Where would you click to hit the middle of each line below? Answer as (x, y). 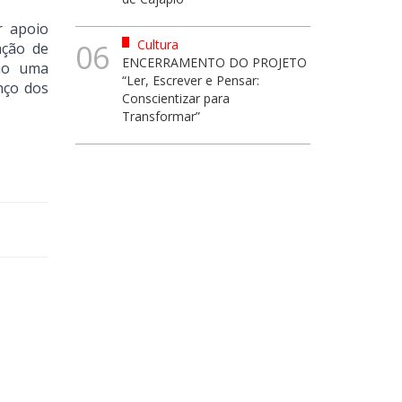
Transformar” (161, 116)
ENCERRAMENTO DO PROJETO (214, 62)
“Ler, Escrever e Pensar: (191, 80)
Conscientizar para (176, 98)
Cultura (156, 44)
